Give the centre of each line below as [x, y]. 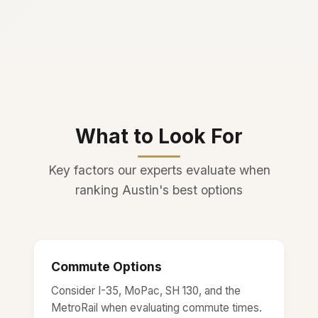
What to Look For [159, 136]
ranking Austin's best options [159, 190]
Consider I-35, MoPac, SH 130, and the [146, 290]
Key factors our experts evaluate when [159, 170]
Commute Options [106, 266]
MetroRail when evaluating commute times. [157, 307]
